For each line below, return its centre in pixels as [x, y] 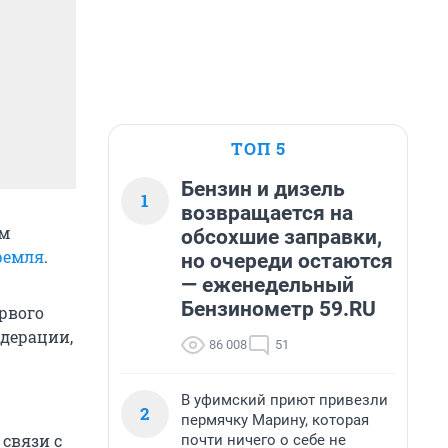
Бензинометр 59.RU [278, 309]
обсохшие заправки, [281, 237]
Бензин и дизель [263, 189]
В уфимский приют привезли [284, 400]
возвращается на [267, 213]
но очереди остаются [287, 261]
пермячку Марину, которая [275, 420]
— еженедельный [267, 285]
